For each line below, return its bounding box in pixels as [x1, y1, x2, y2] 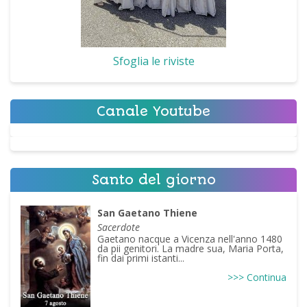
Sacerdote [97, 221, 140, 234]
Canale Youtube [97, 103, 210, 120]
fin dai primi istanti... [97, 251, 185, 265]
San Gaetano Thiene [97, 206, 198, 220]
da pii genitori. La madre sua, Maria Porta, [97, 242, 284, 256]
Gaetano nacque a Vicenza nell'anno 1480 [97, 232, 283, 246]
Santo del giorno [91, 172, 216, 188]
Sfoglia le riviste [112, 53, 195, 69]
